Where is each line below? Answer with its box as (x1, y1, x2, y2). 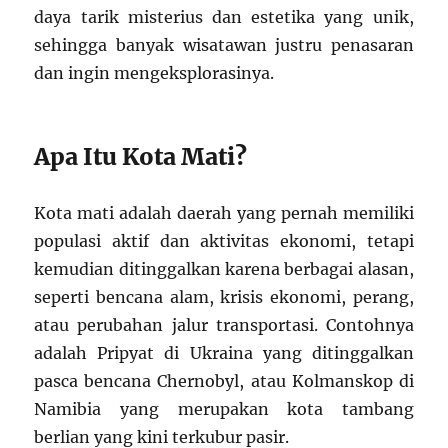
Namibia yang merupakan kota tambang (34, 398, 414, 419)
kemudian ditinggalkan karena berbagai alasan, (34, 258, 414, 279)
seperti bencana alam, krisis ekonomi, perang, (34, 286, 414, 307)
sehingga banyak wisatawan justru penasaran (34, 34, 414, 55)
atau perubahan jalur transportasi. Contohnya (34, 314, 414, 335)
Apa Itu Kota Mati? (34, 141, 248, 171)
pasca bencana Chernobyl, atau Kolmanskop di (34, 370, 414, 391)
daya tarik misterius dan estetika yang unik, (34, 6, 414, 27)
